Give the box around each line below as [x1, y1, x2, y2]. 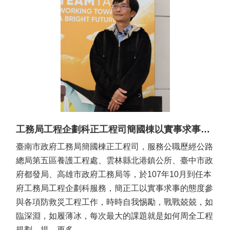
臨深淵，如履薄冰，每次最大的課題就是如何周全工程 [16, 211, 213, 220]
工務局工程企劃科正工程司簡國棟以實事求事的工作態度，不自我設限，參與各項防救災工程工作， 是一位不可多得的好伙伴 [201, 124, 210, 135]
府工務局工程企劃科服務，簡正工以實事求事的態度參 [16, 183, 213, 193]
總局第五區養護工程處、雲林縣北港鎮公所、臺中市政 [16, 156, 213, 165]
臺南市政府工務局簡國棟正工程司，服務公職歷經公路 [16, 142, 213, 151]
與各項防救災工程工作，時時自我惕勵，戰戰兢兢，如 [16, 197, 213, 206]
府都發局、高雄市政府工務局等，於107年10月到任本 [16, 169, 212, 179]
